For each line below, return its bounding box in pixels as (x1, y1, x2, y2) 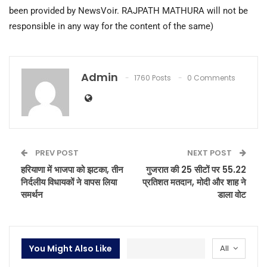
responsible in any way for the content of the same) (9, 20, 213, 32)
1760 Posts (134, 72, 171, 83)
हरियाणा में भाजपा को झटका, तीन (21, 163, 123, 176)
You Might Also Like (29, 242, 112, 254)
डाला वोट (218, 188, 246, 201)
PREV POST (33, 147, 79, 159)
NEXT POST (187, 147, 234, 159)
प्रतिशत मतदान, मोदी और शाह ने (142, 175, 246, 188)
